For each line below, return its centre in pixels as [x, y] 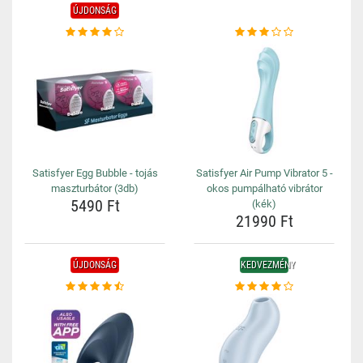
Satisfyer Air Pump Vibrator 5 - [264, 173]
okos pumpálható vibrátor [264, 188]
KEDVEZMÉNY [268, 265]
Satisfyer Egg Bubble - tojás [95, 173]
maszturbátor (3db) [95, 188]
